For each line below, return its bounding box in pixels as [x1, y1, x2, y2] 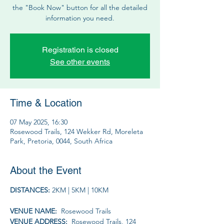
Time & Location [10, 96, 82, 109]
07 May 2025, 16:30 [10, 117, 67, 126]
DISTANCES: [10, 185, 52, 194]
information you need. [45, 13, 114, 22]
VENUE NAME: [10, 206, 59, 215]
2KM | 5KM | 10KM [52, 185, 108, 194]
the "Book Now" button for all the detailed [12, 2, 147, 12]
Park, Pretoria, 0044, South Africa [10, 136, 112, 145]
